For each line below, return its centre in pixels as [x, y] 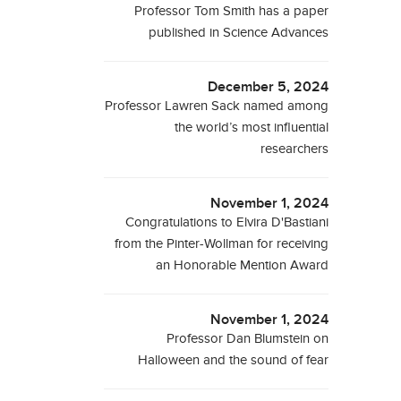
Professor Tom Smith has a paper [232, 11]
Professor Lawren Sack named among [217, 106]
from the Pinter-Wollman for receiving [222, 243]
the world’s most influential [252, 127]
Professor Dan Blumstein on [248, 338]
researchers [295, 149]
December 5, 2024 [269, 87]
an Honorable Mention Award [243, 265]
